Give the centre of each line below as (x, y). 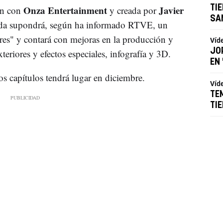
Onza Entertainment (66, 10)
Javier (171, 10)
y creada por (134, 10)
